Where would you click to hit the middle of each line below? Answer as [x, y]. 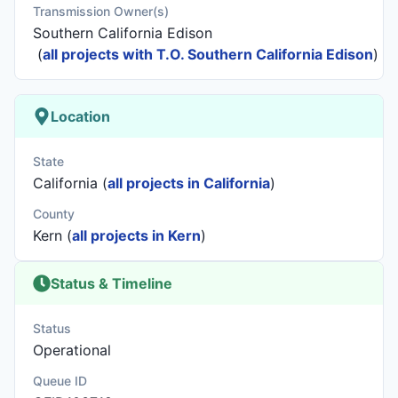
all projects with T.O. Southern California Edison [208, 54]
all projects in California [189, 183]
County [54, 214]
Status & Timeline [111, 283]
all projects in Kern [136, 235]
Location [80, 116]
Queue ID [60, 381]
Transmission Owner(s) [101, 11]
